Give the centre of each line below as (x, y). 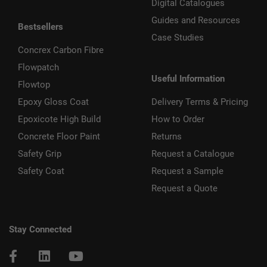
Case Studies (178, 38)
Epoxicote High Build (59, 119)
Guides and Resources (196, 20)
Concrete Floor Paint (59, 136)
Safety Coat (41, 171)
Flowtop (34, 85)
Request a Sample (187, 171)
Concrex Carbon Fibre (61, 50)
